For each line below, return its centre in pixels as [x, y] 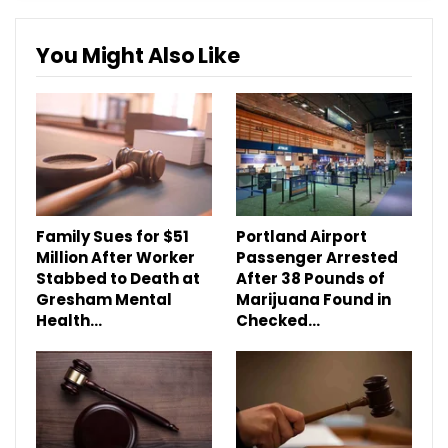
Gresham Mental [104, 300]
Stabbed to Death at [118, 279]
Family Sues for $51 [112, 237]
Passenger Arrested [317, 258]
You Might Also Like [138, 55]
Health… [69, 321]
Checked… [278, 321]
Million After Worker [115, 258]
